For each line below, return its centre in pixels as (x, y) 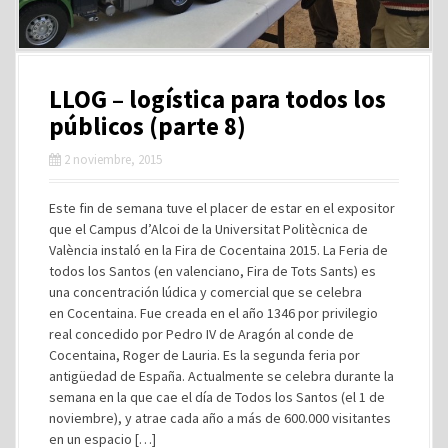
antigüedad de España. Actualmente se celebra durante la (221, 375)
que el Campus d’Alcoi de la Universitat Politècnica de (208, 228)
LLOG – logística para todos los (217, 98)
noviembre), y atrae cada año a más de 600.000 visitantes (220, 417)
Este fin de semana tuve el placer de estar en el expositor (222, 207)
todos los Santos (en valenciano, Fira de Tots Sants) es (212, 270)
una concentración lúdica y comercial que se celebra (205, 291)
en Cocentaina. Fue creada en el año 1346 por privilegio (213, 312)
